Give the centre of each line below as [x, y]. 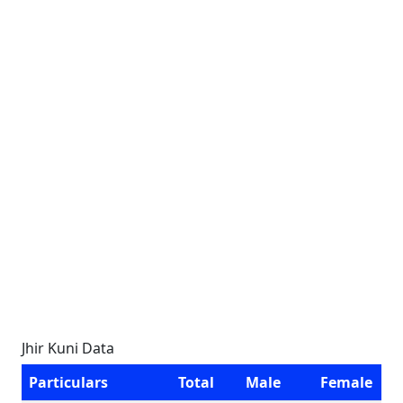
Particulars [68, 382]
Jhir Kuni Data [68, 348]
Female [346, 382]
